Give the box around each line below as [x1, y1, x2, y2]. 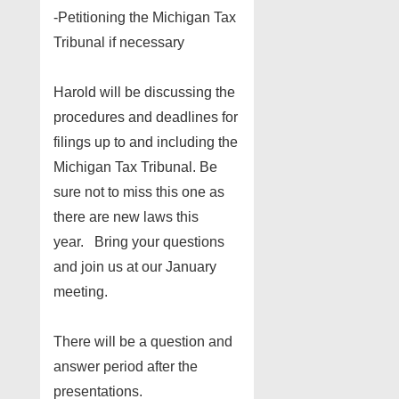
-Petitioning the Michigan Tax [53, 9, 236, 25]
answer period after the [53, 358, 198, 374]
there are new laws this [53, 208, 199, 224]
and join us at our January [53, 258, 216, 274]
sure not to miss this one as [53, 183, 224, 199]
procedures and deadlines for [53, 109, 238, 125]
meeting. [53, 283, 108, 299]
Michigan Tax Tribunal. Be [53, 159, 217, 175]
